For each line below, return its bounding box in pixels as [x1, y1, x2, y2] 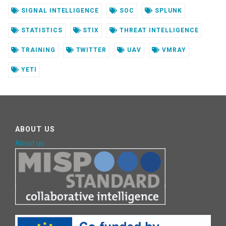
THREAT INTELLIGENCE [118, 27, 199, 34]
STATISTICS [19, 27, 63, 34]
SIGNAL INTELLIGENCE [19, 7, 99, 15]
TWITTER [74, 46, 107, 54]
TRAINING [19, 46, 55, 54]
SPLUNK [152, 7, 182, 15]
